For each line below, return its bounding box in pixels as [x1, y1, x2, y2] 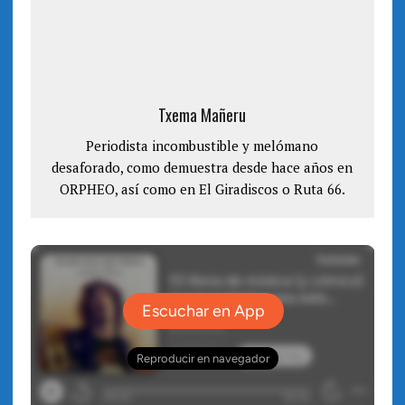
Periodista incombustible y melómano [86, 137, 319, 155]
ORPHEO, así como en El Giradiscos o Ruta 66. [59, 180, 345, 199]
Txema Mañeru [158, 103, 247, 127]
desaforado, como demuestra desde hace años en [52, 158, 353, 177]
